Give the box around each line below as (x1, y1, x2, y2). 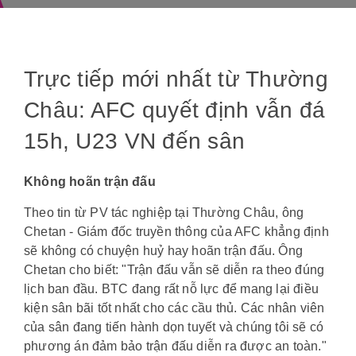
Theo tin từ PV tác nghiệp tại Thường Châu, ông (24, 206, 304, 219)
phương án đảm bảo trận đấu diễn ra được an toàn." (24, 339, 327, 353)
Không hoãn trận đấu (24, 175, 156, 188)
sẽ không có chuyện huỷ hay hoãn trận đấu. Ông (24, 244, 304, 257)
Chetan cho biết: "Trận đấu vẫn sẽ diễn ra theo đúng (24, 263, 325, 277)
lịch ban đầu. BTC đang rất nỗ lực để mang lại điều (24, 282, 319, 296)
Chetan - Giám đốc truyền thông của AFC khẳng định (24, 225, 329, 238)
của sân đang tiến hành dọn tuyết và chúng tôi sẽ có (24, 320, 324, 334)
